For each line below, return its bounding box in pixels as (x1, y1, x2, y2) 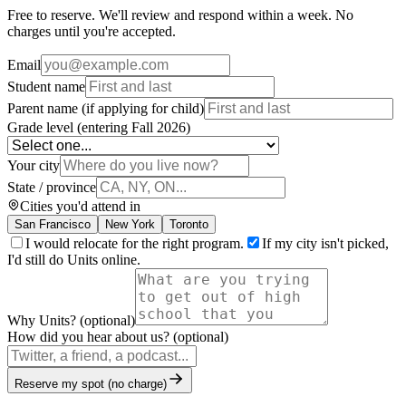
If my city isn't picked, (262, 236, 389, 252)
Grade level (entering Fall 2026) (7, 120, 190, 136)
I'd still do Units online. (7, 252, 140, 268)
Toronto (169, 217, 208, 232)
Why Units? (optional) (7, 313, 135, 329)
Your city (7, 158, 60, 174)
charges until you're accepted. (7, 24, 176, 40)
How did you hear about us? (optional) (7, 329, 228, 345)
